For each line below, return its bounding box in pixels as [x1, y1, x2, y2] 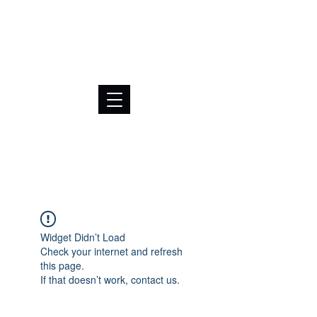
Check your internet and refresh [40, 244, 183, 259]
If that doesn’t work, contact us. [40, 272, 180, 287]
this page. [40, 258, 84, 273]
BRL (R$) [139, 13, 173, 23]
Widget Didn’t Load [40, 230, 125, 245]
